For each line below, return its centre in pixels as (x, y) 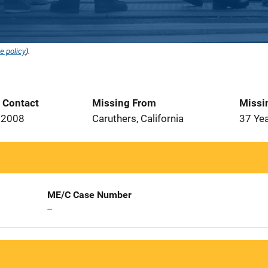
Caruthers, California (138, 118)
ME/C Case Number (89, 195)
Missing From (124, 103)
